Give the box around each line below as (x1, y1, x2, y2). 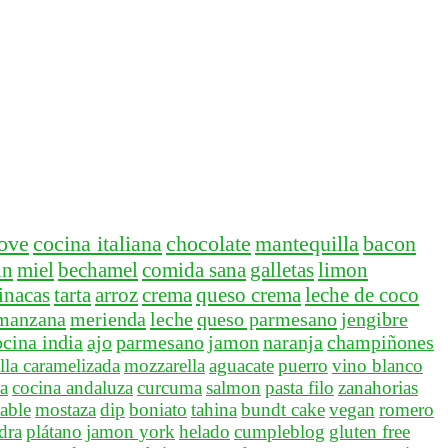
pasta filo (265, 377, 334, 399)
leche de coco (305, 284, 419, 307)
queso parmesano (197, 308, 337, 331)
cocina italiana (33, 231, 162, 257)
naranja (263, 331, 323, 354)
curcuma (137, 377, 202, 399)
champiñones (327, 331, 434, 354)
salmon (206, 377, 261, 399)
